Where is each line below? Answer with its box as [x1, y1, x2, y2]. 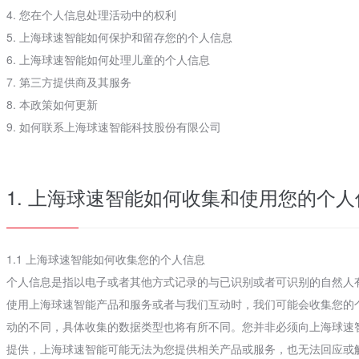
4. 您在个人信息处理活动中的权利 [6, 6, 176, 22]
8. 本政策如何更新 [6, 96, 98, 112]
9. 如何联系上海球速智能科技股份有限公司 [6, 119, 221, 135]
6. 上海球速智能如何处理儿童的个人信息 [6, 51, 210, 67]
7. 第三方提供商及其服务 [6, 74, 131, 90]
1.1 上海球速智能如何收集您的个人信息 [6, 251, 205, 267]
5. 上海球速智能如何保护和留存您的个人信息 [6, 29, 232, 45]
